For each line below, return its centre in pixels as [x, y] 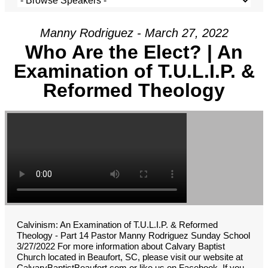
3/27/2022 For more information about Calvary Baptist [121, 246]
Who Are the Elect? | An [134, 52]
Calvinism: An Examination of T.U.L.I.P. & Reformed [117, 225]
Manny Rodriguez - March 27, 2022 [134, 33]
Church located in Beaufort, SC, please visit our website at [130, 257]
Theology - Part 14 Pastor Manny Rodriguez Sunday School [133, 236]
